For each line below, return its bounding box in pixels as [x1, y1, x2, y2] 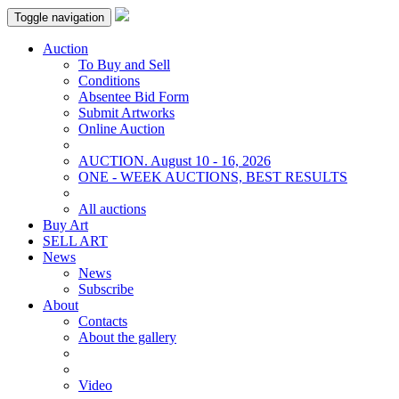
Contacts [78, 313, 127, 329]
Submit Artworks [78, 105, 175, 120]
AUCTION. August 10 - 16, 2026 [78, 153, 271, 168]
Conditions [78, 73, 140, 88]
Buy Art [43, 217, 88, 232]
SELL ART [43, 233, 108, 248]
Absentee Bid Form [78, 89, 189, 104]
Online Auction [78, 121, 165, 136]
